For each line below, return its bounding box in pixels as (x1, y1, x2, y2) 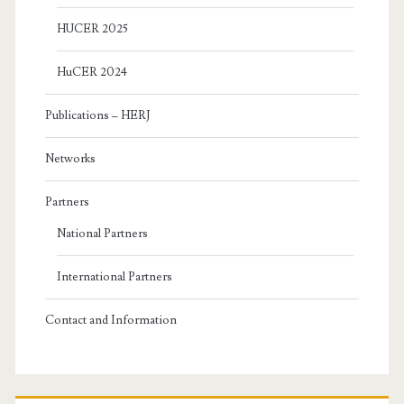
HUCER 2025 (56, 21, 128, 36)
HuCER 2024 (56, 64, 127, 79)
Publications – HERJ (44, 107, 150, 123)
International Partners (56, 269, 172, 284)
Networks (44, 151, 96, 166)
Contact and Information (44, 312, 177, 327)
